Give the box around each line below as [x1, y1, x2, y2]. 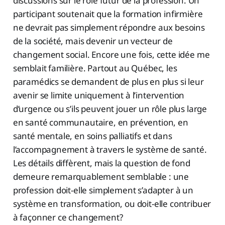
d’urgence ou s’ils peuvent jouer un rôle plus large [13, 103, 207, 115]
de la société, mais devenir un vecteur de [13, 35, 173, 47]
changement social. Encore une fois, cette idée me [13, 49, 210, 61]
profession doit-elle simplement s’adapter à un [13, 184, 193, 196]
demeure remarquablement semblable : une [13, 171, 189, 183]
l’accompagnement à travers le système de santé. [13, 144, 207, 156]
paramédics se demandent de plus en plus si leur [13, 76, 204, 88]
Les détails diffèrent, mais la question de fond [13, 157, 190, 169]
